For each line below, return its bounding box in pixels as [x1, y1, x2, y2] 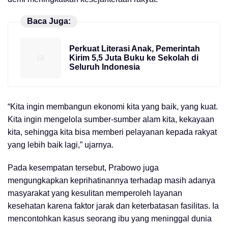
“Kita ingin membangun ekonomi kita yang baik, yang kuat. [8, 102, 218, 111]
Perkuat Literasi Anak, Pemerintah [69, 44, 200, 53]
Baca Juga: [26, 16, 71, 25]
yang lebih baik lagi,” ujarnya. [8, 140, 113, 149]
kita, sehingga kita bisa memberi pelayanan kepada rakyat [8, 127, 217, 136]
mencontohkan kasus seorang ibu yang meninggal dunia [8, 214, 212, 223]
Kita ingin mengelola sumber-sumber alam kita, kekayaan [8, 115, 214, 124]
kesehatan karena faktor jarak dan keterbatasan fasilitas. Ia [8, 201, 219, 210]
